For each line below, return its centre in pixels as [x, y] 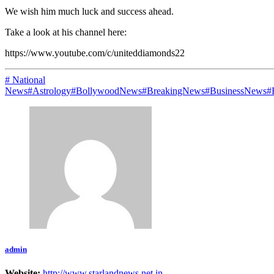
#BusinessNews [236, 91]
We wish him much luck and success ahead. [89, 11]
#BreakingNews [173, 91]
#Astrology [49, 91]
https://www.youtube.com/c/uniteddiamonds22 [95, 53]
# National [25, 80]
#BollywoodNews [106, 91]
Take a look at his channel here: [66, 32]
